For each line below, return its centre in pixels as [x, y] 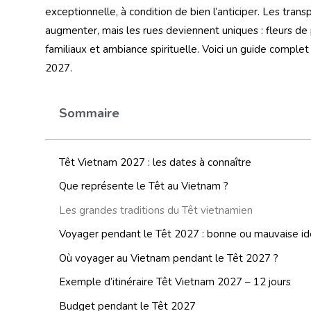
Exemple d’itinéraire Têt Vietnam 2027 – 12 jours [175, 282]
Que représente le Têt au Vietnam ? [144, 186]
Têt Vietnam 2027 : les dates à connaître [155, 162]
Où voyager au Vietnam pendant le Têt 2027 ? [169, 258]
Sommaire [89, 113]
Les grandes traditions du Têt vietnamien [156, 210]
